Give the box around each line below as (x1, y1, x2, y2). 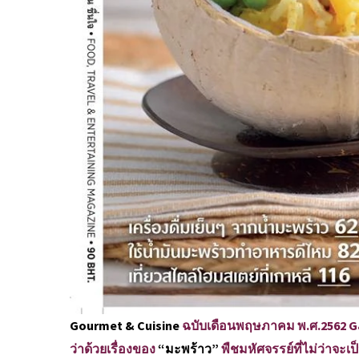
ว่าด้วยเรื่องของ (70, 341, 158, 357)
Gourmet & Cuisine (70, 317, 179, 334)
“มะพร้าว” (158, 341, 219, 357)
